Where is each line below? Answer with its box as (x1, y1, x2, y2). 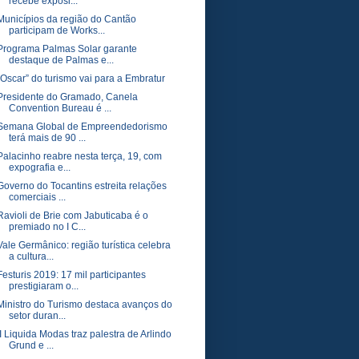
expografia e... (8, 162, 71, 173)
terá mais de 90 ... (8, 132, 86, 143)
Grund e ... (8, 340, 54, 351)
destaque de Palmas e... (8, 54, 114, 66)
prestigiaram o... (8, 280, 79, 292)
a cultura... (8, 251, 54, 262)
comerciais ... (8, 192, 66, 203)
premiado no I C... (8, 221, 86, 232)
